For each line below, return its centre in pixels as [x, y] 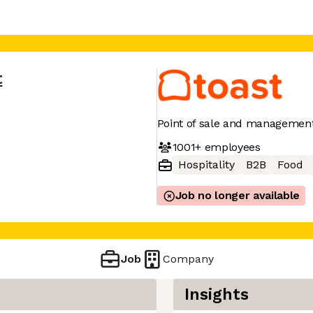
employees [231, 147]
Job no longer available [238, 195]
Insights [217, 294]
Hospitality [206, 165]
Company [189, 259]
